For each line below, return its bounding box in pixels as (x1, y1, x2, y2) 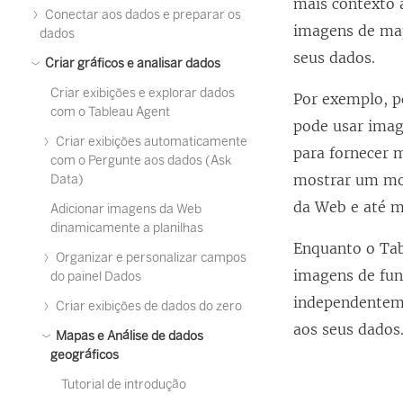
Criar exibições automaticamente (53, 134, 247, 149)
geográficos (50, 347, 119, 363)
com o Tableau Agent (50, 104, 170, 120)
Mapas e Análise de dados (53, 328, 203, 344)
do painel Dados (50, 269, 141, 284)
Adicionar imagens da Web (50, 201, 201, 217)
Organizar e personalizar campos (53, 250, 246, 265)
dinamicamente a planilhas (50, 220, 203, 236)
